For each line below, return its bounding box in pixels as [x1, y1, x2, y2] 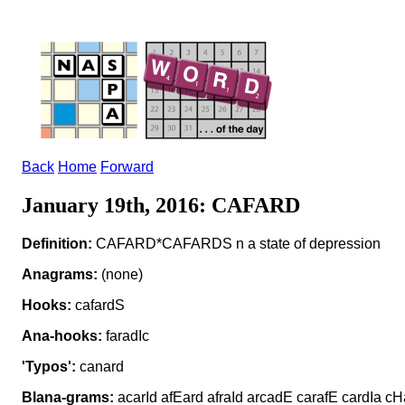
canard [76, 358, 124, 374]
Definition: [22, 235, 92, 251]
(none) [98, 266, 143, 282]
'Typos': [22, 358, 76, 374]
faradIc [102, 327, 149, 344]
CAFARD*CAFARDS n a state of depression [92, 235, 381, 251]
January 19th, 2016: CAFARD [22, 193, 300, 217]
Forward [100, 159, 154, 174]
